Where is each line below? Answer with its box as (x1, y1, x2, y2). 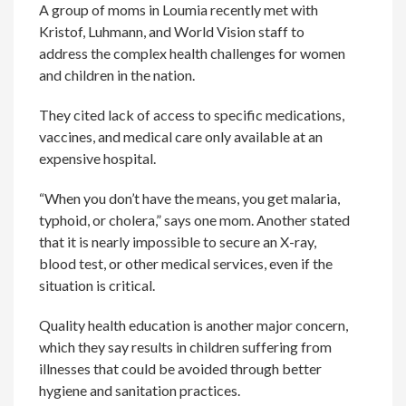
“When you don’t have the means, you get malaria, (39, 189, 341, 207)
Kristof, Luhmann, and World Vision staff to (39, 23, 305, 40)
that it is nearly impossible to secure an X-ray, (39, 233, 317, 250)
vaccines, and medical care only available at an (39, 128, 324, 145)
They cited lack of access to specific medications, (39, 106, 345, 123)
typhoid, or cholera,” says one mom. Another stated (39, 211, 351, 228)
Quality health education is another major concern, (39, 316, 349, 333)
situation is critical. (39, 276, 156, 294)
